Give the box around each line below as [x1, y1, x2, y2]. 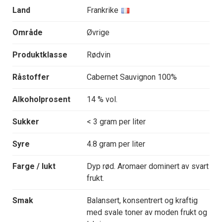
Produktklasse [12, 50, 67, 60]
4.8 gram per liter [87, 139, 145, 149]
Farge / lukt [12, 162, 55, 171]
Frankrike [87, 5, 118, 15]
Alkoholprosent [12, 95, 70, 105]
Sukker [12, 117, 39, 127]
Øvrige [87, 28, 110, 38]
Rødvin [87, 50, 111, 60]
